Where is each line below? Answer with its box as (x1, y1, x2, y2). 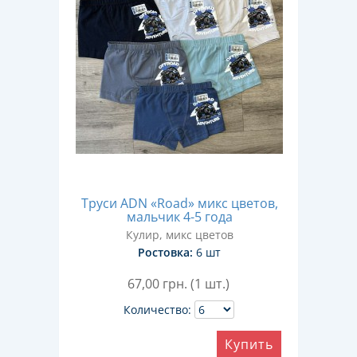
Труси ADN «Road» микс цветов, (80, 194, 278, 212)
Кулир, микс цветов (125, 227, 233, 242)
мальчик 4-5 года (126, 208, 233, 226)
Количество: (123, 302, 191, 317)
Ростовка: (138, 245, 193, 260)
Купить (225, 335, 273, 353)
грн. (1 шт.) (163, 275, 229, 292)
